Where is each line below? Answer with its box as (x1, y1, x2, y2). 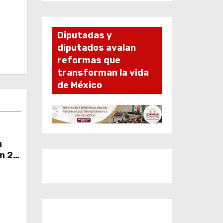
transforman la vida (57, 67, 149, 78)
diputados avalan (57, 42, 136, 53)
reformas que (57, 54, 120, 66)
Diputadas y (57, 29, 112, 41)
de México (57, 79, 102, 91)
